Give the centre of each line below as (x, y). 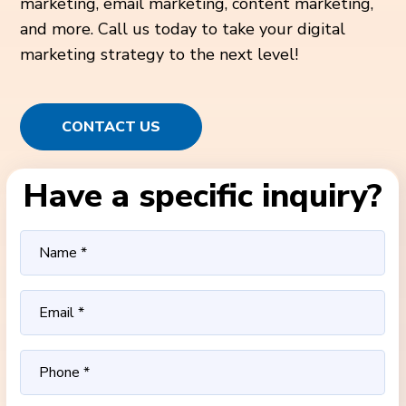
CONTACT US (111, 127)
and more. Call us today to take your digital (183, 29)
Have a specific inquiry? (203, 196)
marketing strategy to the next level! (159, 54)
